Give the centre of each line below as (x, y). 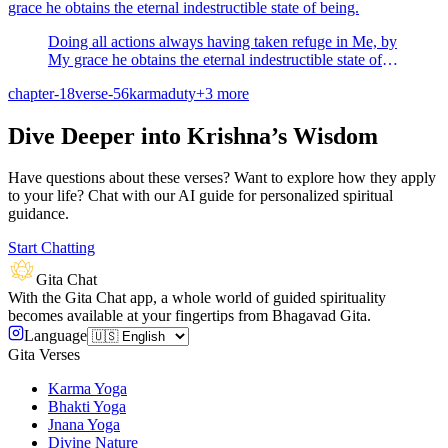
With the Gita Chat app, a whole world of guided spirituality (197, 298)
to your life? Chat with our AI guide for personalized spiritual (200, 196)
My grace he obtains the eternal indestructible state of (215, 59)
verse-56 (102, 93)
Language (55, 336)
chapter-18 (41, 93)
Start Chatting (51, 248)
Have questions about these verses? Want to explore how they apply (222, 178)
